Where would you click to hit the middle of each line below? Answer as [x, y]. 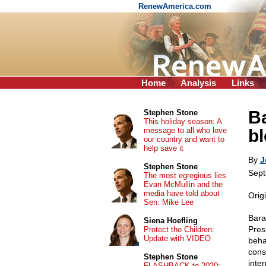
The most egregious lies [185, 175]
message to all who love [185, 130]
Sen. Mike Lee [168, 202]
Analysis [198, 83]
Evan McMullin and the [183, 184]
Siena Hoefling [170, 221]
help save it [163, 148]
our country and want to [184, 139]
